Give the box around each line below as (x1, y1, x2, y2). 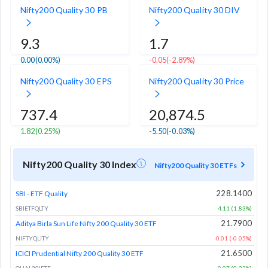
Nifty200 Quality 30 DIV (148, 4, 240, 15)
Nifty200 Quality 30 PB (20, 4, 108, 15)
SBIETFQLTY (16, 204, 48, 212)
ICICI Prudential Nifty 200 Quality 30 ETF (16, 248, 144, 258)
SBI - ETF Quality (16, 188, 68, 198)
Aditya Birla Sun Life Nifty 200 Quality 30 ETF (16, 218, 157, 228)
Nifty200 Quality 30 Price (148, 75, 245, 86)
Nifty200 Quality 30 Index (23, 158, 136, 170)
